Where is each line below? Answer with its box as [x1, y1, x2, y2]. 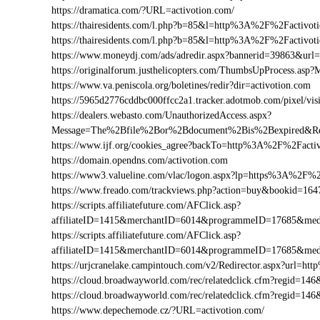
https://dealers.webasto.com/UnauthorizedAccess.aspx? [51, 110, 271, 121]
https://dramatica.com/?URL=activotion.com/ [51, 5, 234, 16]
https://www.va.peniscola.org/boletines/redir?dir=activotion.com [51, 80, 311, 91]
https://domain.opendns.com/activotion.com [51, 155, 228, 166]
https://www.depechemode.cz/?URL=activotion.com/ [51, 305, 264, 316]
